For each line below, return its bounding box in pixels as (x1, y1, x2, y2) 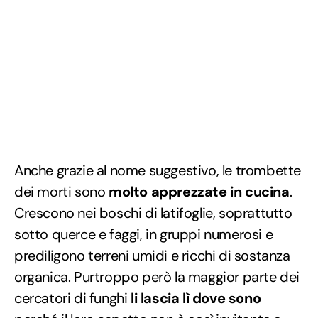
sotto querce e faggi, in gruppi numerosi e (14, 224, 273, 243)
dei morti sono (14, 182, 109, 201)
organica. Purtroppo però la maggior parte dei (14, 267, 300, 286)
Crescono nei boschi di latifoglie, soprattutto (14, 203, 292, 222)
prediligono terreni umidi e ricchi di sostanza (14, 246, 290, 265)
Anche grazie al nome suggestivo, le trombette (14, 160, 302, 180)
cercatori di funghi (14, 288, 131, 307)
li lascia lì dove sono (131, 288, 261, 307)
